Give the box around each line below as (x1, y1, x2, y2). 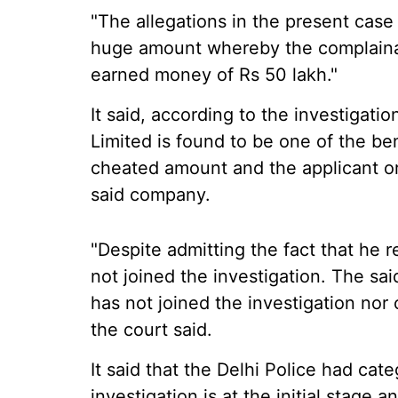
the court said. (91, 319, 212, 340)
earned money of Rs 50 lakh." (91, 64, 338, 85)
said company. (91, 184, 211, 205)
